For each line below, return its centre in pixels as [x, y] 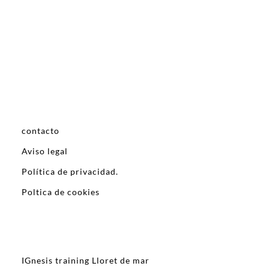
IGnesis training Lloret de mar [86, 261]
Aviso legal [45, 151]
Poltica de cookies [61, 192]
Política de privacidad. [70, 172]
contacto [41, 131]
